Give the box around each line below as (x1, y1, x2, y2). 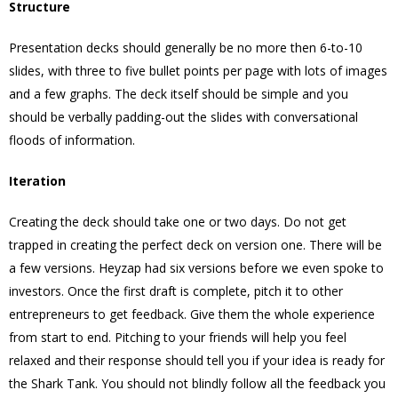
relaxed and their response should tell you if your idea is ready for (9, 352, 385, 369)
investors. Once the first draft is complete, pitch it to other (9, 283, 343, 299)
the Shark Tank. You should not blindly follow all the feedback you (9, 375, 386, 392)
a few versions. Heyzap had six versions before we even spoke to (9, 259, 384, 276)
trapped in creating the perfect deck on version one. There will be (9, 236, 382, 253)
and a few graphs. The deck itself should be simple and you (9, 85, 348, 102)
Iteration (9, 172, 66, 189)
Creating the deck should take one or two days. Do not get (9, 213, 346, 230)
